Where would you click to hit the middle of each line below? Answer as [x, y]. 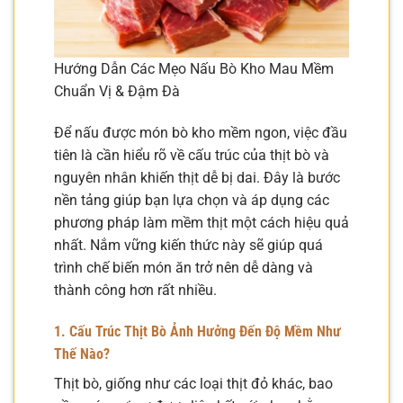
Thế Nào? [82, 354]
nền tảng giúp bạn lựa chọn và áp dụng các [192, 201]
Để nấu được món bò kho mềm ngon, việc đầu [201, 133]
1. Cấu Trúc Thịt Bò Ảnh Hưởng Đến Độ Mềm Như [197, 331]
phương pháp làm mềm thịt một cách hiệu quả [201, 223]
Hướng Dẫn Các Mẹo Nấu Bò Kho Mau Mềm [194, 69]
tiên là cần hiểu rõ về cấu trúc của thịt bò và [192, 156]
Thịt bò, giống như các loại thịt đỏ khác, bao [193, 383]
